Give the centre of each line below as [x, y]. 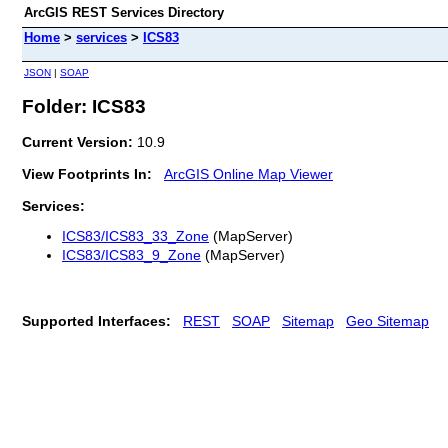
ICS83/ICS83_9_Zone [131, 255]
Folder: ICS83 [84, 106]
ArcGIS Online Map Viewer [248, 173]
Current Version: [79, 141]
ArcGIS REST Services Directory [124, 12]
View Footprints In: [87, 173]
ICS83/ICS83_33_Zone [135, 236]
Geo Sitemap [387, 320]
